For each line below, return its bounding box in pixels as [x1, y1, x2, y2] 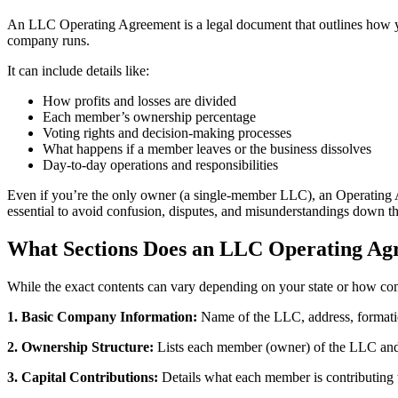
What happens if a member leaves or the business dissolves [43, 141, 371, 157]
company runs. [7, 33, 90, 49]
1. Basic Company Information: [7, 308, 197, 324]
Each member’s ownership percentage [43, 109, 256, 125]
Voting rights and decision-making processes [43, 125, 291, 141]
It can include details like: [7, 63, 149, 79]
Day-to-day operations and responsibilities [43, 157, 278, 173]
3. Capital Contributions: [7, 369, 158, 385]
